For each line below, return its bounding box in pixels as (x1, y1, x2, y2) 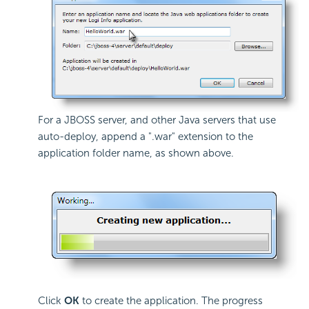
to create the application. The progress (82, 295, 263, 308)
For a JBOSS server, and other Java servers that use (38, 114, 276, 127)
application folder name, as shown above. (38, 147, 234, 160)
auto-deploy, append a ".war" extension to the (38, 130, 253, 143)
